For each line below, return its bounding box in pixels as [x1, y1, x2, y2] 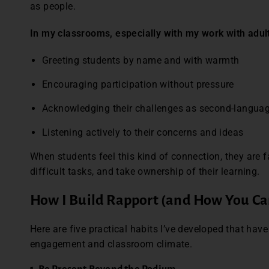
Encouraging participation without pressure [42, 79, 237, 91]
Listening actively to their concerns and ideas [42, 127, 246, 139]
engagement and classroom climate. [30, 238, 195, 250]
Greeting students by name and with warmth [42, 55, 242, 67]
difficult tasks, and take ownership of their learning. [30, 166, 262, 178]
